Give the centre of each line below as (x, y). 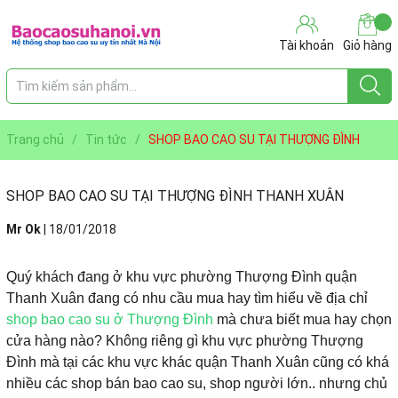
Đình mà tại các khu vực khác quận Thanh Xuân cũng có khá (198, 362)
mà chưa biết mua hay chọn (302, 319)
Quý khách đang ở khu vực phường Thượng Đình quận (182, 277)
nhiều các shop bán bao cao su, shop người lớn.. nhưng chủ (197, 383)
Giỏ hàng (367, 45)
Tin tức (106, 139)
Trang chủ (35, 139)
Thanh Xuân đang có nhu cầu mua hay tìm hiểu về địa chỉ (187, 298)
